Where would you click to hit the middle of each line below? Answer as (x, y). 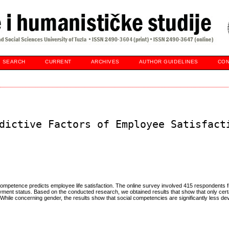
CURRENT (58, 62)
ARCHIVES (105, 62)
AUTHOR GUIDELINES (168, 62)
